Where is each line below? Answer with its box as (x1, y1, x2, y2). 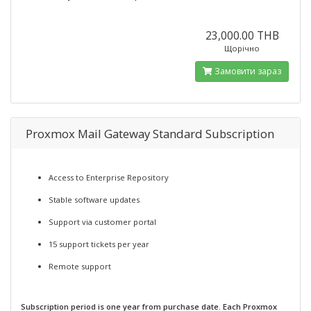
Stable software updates (49, 194, 140, 205)
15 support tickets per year (49, 239, 149, 249)
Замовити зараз (212, 65, 282, 77)
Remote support (49, 261, 111, 271)
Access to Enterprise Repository (49, 172, 169, 183)
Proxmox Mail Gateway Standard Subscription (26, 126, 274, 142)
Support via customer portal (49, 217, 156, 227)
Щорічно (224, 43, 260, 53)
